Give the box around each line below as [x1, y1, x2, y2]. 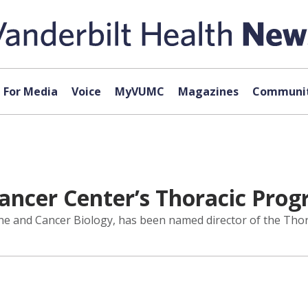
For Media [3, 84, 58, 99]
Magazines [177, 84, 239, 99]
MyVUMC [114, 84, 164, 99]
